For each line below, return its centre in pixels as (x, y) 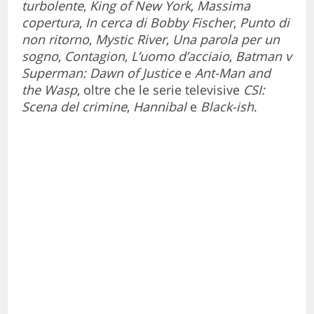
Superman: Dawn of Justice (102, 73)
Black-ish (227, 106)
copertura (51, 22)
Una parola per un (226, 39)
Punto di (265, 22)
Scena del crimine (75, 106)
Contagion (95, 56)
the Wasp (50, 89)
